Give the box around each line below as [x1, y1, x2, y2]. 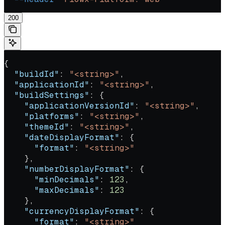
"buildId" [4, 68, 59, 79]
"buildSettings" [4, 89, 89, 100]
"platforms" [4, 110, 79, 122]
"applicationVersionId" [4, 100, 135, 111]
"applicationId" [4, 79, 89, 90]
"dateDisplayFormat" [4, 132, 120, 143]
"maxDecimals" [4, 184, 99, 195]
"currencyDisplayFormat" [4, 205, 140, 216]
